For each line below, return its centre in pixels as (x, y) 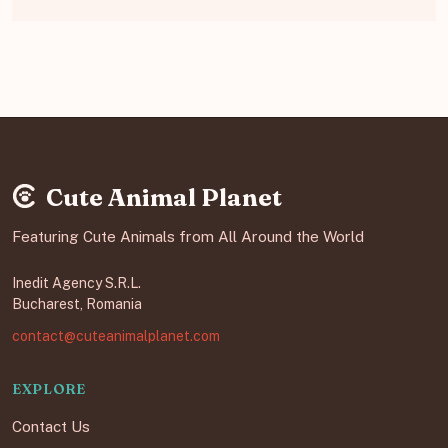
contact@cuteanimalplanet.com (116, 336)
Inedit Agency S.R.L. (76, 283)
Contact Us (51, 427)
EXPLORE (49, 389)
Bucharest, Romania (77, 304)
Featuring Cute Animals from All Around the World (188, 237)
